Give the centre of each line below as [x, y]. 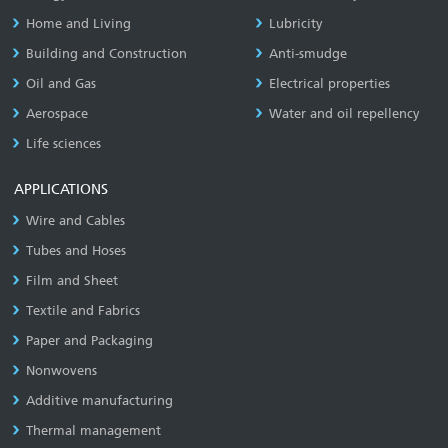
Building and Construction [107, 53]
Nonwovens [62, 370]
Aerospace [57, 113]
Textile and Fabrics [83, 310]
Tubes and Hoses [76, 250]
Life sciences [64, 143]
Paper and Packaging [90, 340]
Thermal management [94, 430]
